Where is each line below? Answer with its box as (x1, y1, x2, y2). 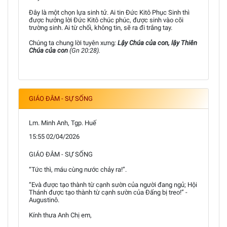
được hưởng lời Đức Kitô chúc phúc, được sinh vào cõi (29, 16, 183, 24)
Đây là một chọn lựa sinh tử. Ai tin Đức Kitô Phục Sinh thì (29, 8, 190, 16)
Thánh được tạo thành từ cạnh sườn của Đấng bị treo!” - (29, 188, 187, 196)
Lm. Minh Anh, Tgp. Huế (29, 119, 96, 127)
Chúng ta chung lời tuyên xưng (29, 39, 115, 47)
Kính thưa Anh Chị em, (29, 211, 92, 219)
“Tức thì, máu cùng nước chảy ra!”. (29, 165, 127, 173)
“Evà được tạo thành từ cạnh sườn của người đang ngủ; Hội (29, 180, 197, 188)
